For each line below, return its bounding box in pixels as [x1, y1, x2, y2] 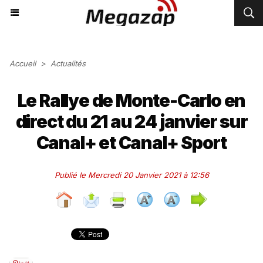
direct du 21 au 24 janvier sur [15, 111, 248, 132]
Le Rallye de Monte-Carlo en [17, 90, 246, 111]
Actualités [50, 59, 86, 68]
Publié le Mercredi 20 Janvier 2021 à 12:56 [54, 170, 209, 180]
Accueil [9, 59, 36, 68]
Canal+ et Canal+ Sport [36, 132, 227, 153]
